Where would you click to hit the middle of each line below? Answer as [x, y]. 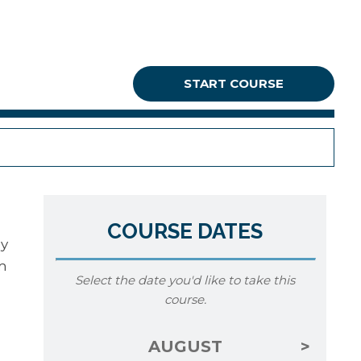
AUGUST [185, 346]
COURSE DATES [185, 231]
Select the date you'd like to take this [185, 280]
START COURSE [234, 83]
